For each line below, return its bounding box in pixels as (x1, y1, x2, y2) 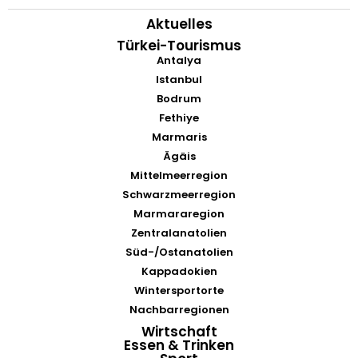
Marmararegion (133, 205, 225, 221)
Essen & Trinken (124, 335, 234, 355)
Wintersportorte (134, 282, 224, 298)
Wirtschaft (141, 321, 217, 341)
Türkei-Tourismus (117, 35, 241, 55)
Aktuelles (145, 14, 213, 34)
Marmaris (151, 129, 207, 145)
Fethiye (159, 109, 199, 125)
